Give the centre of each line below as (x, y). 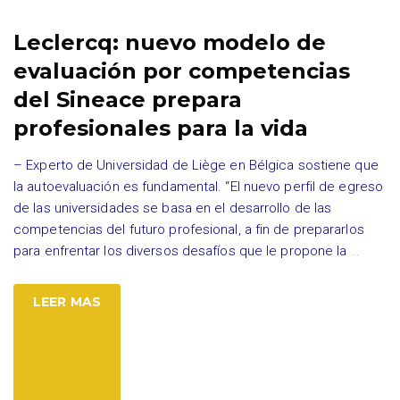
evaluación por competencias (182, 71)
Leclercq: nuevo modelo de (170, 42)
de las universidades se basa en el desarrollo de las (173, 208)
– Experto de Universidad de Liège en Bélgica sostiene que (196, 165)
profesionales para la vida (161, 128)
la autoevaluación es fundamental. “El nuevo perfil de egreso (199, 187)
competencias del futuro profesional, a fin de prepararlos (189, 229)
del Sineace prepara (128, 100)
